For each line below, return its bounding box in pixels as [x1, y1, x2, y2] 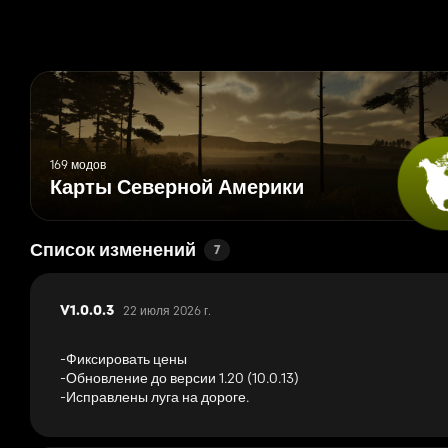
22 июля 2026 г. [123, 303, 211, 319]
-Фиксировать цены [60, 350, 187, 369]
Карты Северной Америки [50, 179, 304, 200]
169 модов [50, 157, 106, 173]
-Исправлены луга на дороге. [60, 388, 249, 407]
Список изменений [30, 242, 196, 262]
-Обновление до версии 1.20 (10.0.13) [60, 369, 299, 388]
